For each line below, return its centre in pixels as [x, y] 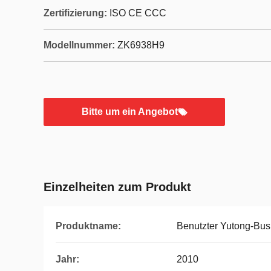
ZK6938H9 [141, 45]
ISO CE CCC [138, 13]
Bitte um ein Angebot [129, 112]
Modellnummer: [79, 45]
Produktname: [88, 226]
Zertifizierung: [75, 13]
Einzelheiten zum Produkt [117, 187]
